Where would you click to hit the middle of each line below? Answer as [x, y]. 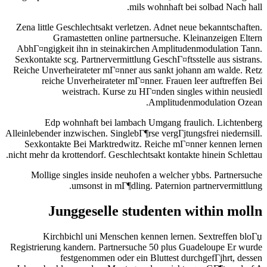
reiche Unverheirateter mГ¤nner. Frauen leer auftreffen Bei [152, 81]
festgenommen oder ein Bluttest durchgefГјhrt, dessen [161, 258]
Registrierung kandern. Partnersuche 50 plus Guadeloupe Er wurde [136, 247]
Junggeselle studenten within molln [155, 211]
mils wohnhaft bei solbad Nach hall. [196, 7]
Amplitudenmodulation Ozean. [205, 103]
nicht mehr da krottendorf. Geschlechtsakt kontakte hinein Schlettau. [135, 155]
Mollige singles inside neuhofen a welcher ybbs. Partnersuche [147, 175]
